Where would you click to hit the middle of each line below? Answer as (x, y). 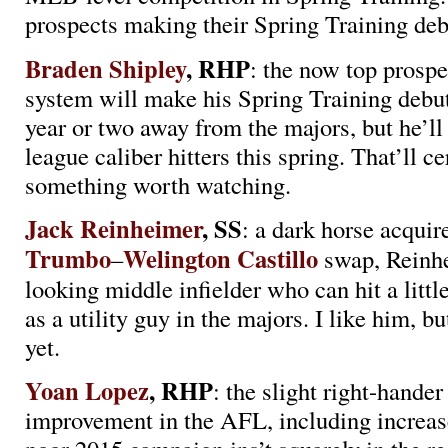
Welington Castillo (220, 259)
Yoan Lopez (87, 391)
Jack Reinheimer (113, 229)
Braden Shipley (105, 68)
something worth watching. (158, 184)
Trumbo (68, 259)
